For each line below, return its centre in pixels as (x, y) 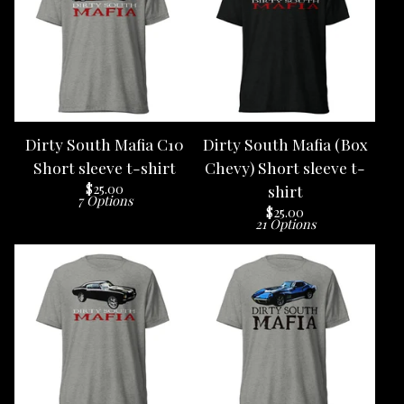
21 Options (285, 224)
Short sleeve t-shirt (105, 167)
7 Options (105, 200)
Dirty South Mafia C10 (105, 144)
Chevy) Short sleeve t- (285, 167)
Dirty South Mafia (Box (285, 144)
